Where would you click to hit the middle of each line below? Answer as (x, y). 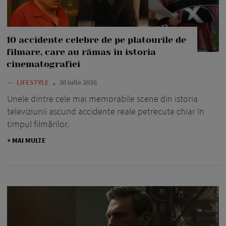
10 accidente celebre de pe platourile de (96, 40)
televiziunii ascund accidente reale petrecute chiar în (106, 111)
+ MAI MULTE (26, 140)
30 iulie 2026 (78, 82)
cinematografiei (43, 64)
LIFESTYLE (33, 82)
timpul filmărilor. (38, 124)
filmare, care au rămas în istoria (81, 52)
